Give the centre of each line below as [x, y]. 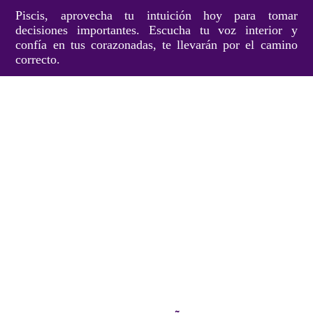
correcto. [38, 59]
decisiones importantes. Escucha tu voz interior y [156, 30]
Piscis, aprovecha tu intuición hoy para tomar [156, 15]
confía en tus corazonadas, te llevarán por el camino [156, 44]
